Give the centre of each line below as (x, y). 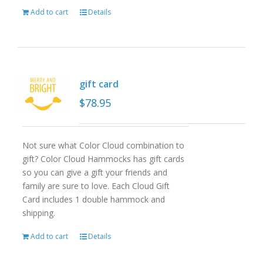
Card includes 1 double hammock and (93, 199)
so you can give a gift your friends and (95, 172)
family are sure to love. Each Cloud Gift (96, 186)
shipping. (38, 213)
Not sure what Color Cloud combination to (103, 145)
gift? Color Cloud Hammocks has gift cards (103, 159)
